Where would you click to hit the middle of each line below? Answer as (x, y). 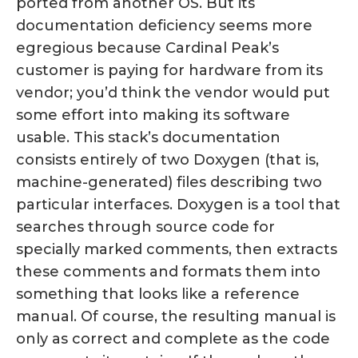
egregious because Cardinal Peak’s (147, 48)
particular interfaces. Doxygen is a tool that (178, 205)
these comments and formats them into (168, 272)
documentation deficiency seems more (164, 26)
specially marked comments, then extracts (177, 250)
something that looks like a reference (158, 294)
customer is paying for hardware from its (169, 71)
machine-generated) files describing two (169, 183)
